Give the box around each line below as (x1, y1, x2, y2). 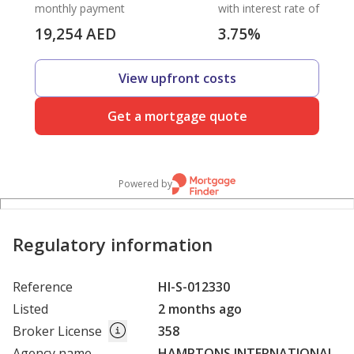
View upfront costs (118, 70, 236, 88)
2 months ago (158, 300, 242, 318)
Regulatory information (13, 232, 213, 257)
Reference (13, 278, 73, 296)
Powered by (119, 177, 172, 191)
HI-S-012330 (158, 278, 230, 296)
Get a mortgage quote (107, 107, 247, 126)
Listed (13, 300, 48, 318)
